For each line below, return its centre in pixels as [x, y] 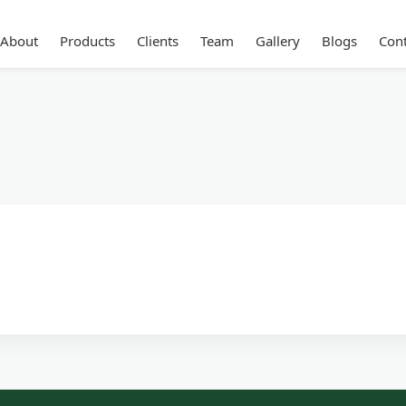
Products [87, 41]
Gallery [277, 41]
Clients [157, 41]
